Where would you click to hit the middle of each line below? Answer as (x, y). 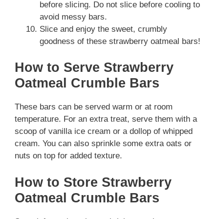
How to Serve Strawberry (94, 67)
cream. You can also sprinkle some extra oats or (103, 143)
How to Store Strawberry (93, 182)
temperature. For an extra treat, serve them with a (106, 119)
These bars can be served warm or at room (94, 107)
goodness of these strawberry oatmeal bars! (120, 41)
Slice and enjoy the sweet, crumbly (103, 29)
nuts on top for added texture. (68, 156)
